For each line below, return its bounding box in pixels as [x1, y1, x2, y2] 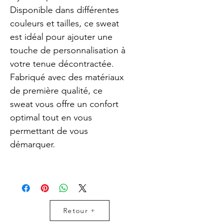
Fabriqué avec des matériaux [10, 72, 126, 83]
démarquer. [10, 139, 55, 150]
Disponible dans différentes [10, 4, 121, 16]
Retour [63, 206, 89, 216]
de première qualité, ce [10, 85, 105, 97]
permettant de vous [10, 125, 91, 137]
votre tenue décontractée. [10, 58, 114, 70]
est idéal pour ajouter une [10, 31, 115, 43]
